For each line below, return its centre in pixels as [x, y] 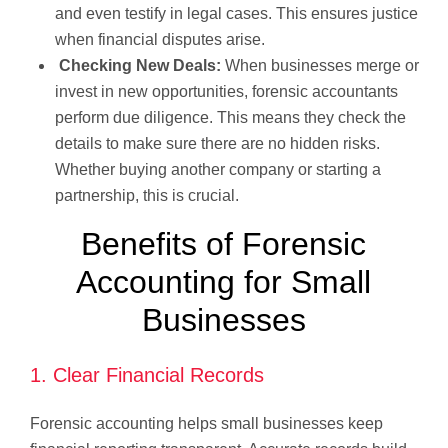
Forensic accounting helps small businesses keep [206, 423]
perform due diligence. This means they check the [230, 117]
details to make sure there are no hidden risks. [217, 143]
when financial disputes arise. [160, 39]
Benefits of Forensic [224, 243]
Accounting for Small [224, 281]
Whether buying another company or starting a [218, 169]
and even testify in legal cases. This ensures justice [236, 13]
